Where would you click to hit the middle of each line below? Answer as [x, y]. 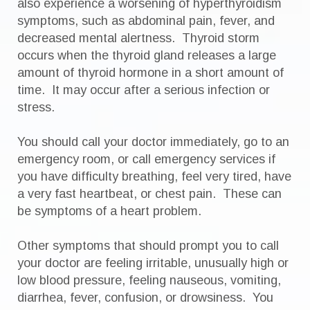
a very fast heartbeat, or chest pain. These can [149, 194]
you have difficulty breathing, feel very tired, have [154, 176]
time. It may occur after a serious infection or [144, 90]
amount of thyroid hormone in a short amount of [151, 73]
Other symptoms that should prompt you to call [148, 246]
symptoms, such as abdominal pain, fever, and [146, 21]
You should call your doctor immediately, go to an [153, 142]
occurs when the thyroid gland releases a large [147, 55]
